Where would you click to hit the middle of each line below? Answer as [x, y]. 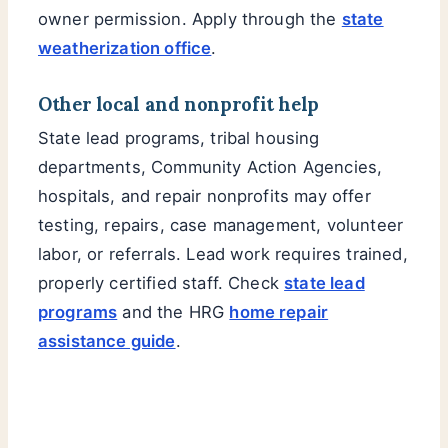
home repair [279, 312]
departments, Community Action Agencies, [210, 167]
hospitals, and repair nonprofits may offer [204, 196]
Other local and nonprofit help [178, 104]
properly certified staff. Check [161, 283]
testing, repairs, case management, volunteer [221, 225]
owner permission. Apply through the [190, 18]
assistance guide [107, 341]
